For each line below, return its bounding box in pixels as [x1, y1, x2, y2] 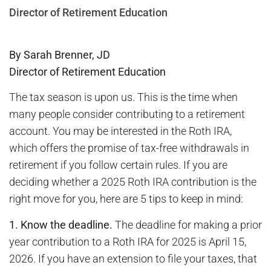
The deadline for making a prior [113, 218, 262, 231]
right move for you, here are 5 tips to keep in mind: [9, 192, 243, 206]
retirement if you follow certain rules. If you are [9, 158, 227, 172]
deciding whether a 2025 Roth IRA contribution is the [9, 175, 256, 189]
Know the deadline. [21, 218, 113, 231]
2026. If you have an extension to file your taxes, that [9, 252, 257, 265]
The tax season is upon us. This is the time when [9, 91, 238, 104]
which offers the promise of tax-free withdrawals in [9, 142, 249, 155]
